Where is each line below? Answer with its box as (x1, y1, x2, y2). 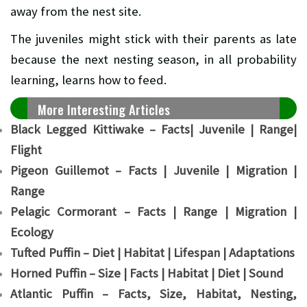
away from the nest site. (10, 3, 141, 19)
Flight (10, 141, 42, 158)
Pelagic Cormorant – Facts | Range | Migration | (10, 203, 297, 219)
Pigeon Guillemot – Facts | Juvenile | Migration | (10, 162, 297, 178)
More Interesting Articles (38, 99, 170, 119)
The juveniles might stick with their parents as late (10, 30, 297, 47)
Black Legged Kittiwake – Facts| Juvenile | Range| (10, 121, 297, 137)
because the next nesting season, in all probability (10, 51, 297, 67)
